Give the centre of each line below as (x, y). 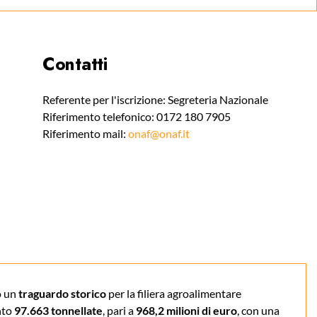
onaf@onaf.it (158, 133)
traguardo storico (62, 293)
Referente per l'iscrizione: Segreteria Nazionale (155, 99)
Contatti (75, 64)
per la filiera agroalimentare (174, 293)
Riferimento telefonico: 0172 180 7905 (136, 116)
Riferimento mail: (85, 133)
